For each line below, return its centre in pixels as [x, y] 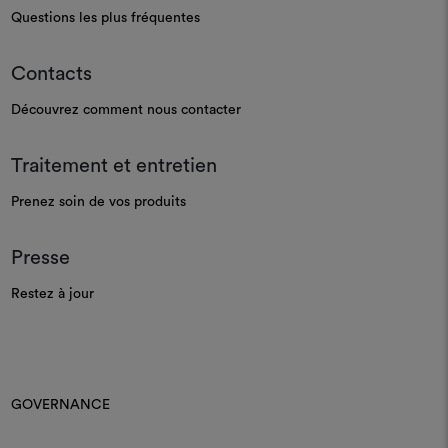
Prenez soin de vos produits [98, 201]
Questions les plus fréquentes [105, 17]
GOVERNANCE [60, 404]
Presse [40, 257]
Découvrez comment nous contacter [125, 109]
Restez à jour [52, 293]
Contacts [51, 73]
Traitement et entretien [113, 165]
